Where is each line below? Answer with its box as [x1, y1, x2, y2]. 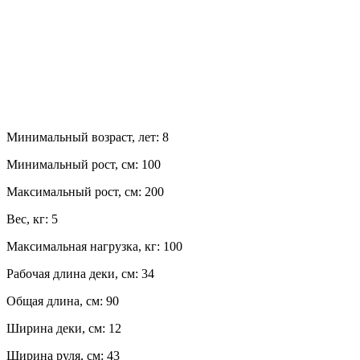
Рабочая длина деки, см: [6, 267, 141, 281]
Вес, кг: [6, 212, 51, 227]
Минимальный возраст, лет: [6, 130, 162, 145]
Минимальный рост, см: [6, 157, 141, 172]
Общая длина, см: [6, 294, 106, 309]
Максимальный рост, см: [6, 185, 145, 199]
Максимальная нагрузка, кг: [6, 239, 163, 254]
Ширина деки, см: [6, 321, 108, 336]
